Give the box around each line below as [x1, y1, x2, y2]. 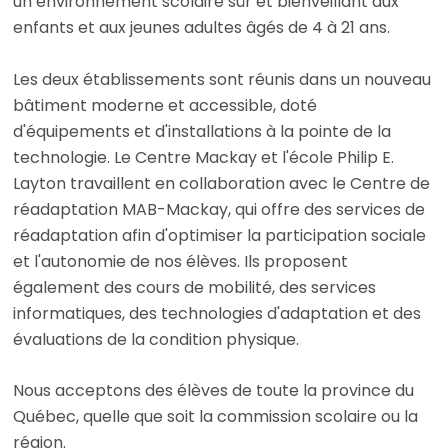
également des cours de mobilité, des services [13, 275, 377, 299]
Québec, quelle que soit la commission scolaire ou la [13, 405, 419, 429]
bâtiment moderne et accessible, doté [13, 93, 318, 117]
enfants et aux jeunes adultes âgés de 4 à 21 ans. [13, 15, 391, 39]
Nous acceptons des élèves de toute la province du [13, 379, 415, 403]
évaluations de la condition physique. [13, 327, 300, 351]
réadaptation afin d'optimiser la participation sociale [13, 223, 427, 247]
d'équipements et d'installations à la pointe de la [13, 119, 392, 143]
